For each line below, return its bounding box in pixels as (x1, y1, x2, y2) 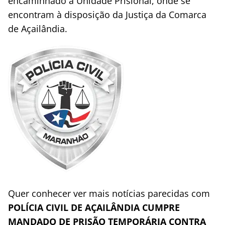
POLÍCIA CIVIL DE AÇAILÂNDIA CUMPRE (8, 201, 180, 213)
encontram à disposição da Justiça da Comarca (8, 9, 206, 21)
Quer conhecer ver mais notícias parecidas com (8, 187, 210, 199)
